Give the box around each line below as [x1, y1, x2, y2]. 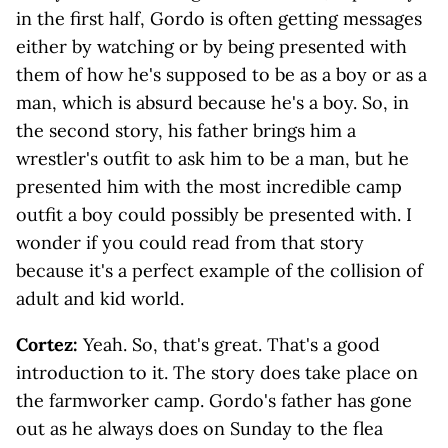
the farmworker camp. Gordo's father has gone [16, 389, 412, 412]
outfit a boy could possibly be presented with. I [16, 203, 412, 226]
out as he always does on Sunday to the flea [16, 417, 383, 440]
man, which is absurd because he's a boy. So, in [16, 91, 409, 114]
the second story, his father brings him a [16, 119, 356, 142]
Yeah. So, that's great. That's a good [83, 333, 380, 356]
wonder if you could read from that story [16, 231, 364, 254]
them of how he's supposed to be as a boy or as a [16, 63, 427, 86]
